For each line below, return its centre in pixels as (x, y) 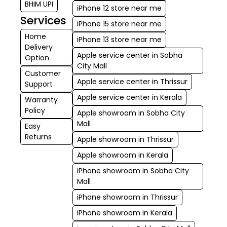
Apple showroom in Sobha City (131, 113)
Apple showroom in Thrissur (126, 139)
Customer (43, 73)
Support (39, 84)
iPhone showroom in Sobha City (133, 171)
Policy (35, 110)
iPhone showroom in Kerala (125, 213)
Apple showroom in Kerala (123, 155)
